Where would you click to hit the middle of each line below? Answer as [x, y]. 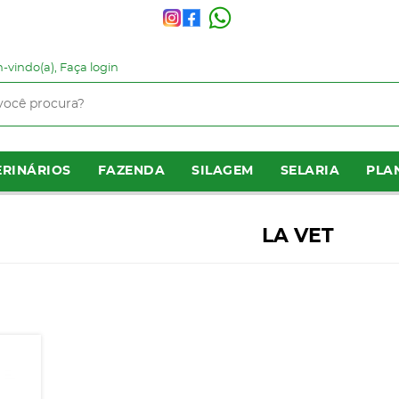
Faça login [89, 68]
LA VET [297, 236]
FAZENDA [131, 171]
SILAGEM [223, 171]
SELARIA [309, 171]
